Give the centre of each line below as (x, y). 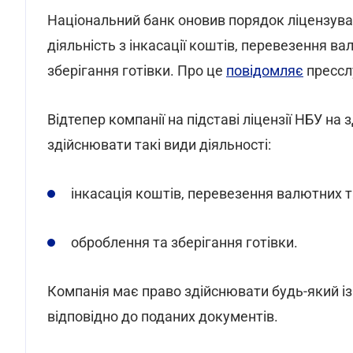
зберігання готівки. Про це (137, 71)
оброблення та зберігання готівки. (184, 242)
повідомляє (265, 71)
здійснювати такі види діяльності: (159, 145)
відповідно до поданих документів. (163, 316)
